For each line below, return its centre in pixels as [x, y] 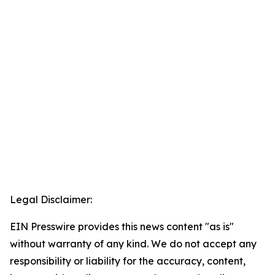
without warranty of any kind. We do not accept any [133, 244]
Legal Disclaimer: [51, 200]
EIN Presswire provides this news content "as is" [122, 227]
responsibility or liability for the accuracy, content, [128, 261]
